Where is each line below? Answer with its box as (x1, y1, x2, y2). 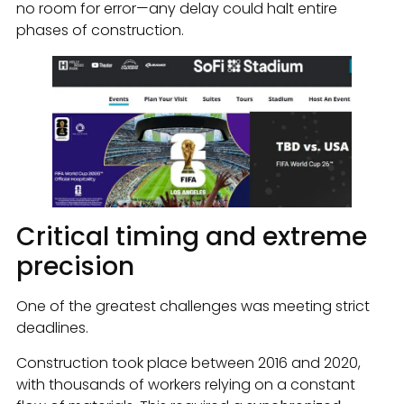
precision (16, 249, 134, 285)
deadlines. (16, 317, 88, 339)
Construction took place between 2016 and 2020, (16, 352, 361, 373)
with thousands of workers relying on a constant (16, 373, 355, 395)
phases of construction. (16, 20, 184, 41)
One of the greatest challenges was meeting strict (16, 296, 370, 317)
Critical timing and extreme (16, 219, 367, 255)
